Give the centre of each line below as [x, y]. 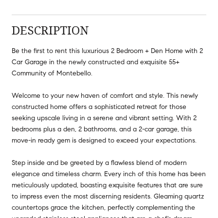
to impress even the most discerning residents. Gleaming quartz [108, 196]
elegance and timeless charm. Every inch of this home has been [109, 174]
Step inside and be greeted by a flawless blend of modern [99, 163]
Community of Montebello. [52, 73]
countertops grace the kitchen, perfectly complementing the [103, 207]
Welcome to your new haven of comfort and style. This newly [105, 95]
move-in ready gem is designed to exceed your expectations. [104, 140]
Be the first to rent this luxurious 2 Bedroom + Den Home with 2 [107, 51]
